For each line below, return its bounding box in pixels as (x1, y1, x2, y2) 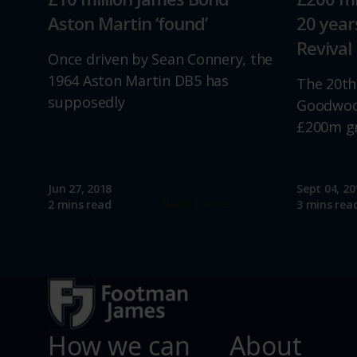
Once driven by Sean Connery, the (48, 49, 273, 69)
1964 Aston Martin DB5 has (48, 71, 229, 90)
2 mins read (48, 197, 112, 212)
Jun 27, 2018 (48, 181, 112, 196)
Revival (296, 36, 351, 60)
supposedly (48, 92, 125, 112)
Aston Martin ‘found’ (48, 11, 207, 35)
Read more (161, 194, 228, 212)
